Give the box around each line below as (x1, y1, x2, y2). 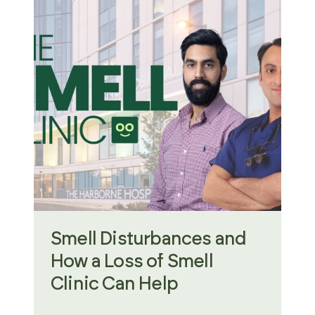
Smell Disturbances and (51, 230, 247, 248)
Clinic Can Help (51, 275, 178, 293)
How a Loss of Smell (51, 252, 213, 271)
